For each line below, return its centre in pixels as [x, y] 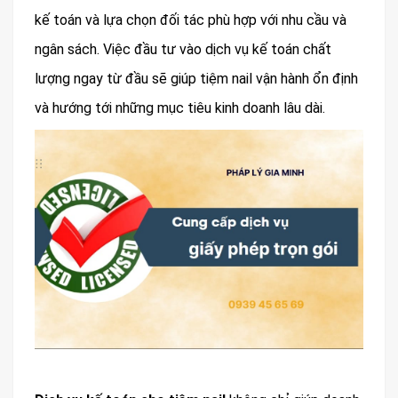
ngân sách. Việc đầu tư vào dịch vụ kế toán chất [183, 49]
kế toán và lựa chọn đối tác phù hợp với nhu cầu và [191, 20]
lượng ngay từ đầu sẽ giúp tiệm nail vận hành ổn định [196, 78]
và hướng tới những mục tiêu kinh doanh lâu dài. [180, 107]
